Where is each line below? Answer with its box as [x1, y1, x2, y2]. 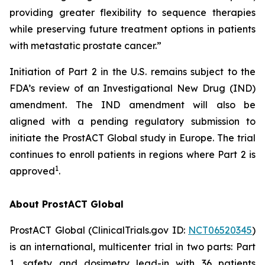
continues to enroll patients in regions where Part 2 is [9, 148, 256, 160]
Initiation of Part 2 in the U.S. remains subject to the [9, 66, 256, 77]
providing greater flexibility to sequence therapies [9, 7, 256, 18]
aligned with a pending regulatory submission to [9, 115, 256, 127]
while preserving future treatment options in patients [9, 23, 256, 35]
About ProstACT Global [9, 198, 124, 210]
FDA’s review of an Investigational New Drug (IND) [9, 82, 256, 94]
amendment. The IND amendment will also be [9, 99, 256, 111]
